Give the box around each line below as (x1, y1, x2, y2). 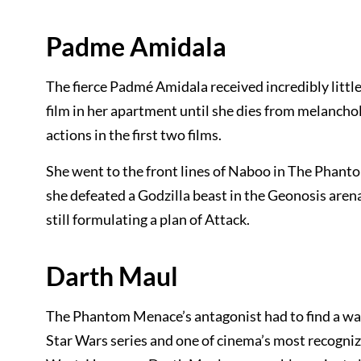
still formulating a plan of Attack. (46, 210, 250, 228)
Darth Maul (46, 260, 178, 292)
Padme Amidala (46, 31, 226, 62)
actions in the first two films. (46, 126, 222, 143)
